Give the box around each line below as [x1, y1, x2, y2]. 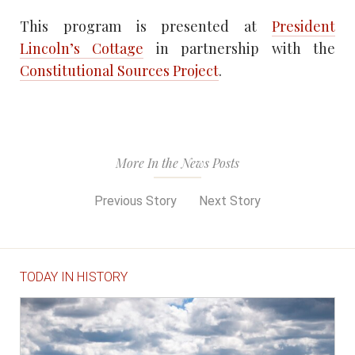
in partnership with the [143, 39, 336, 59]
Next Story [199, 193, 264, 209]
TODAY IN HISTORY [20, 269, 128, 285]
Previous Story [91, 193, 177, 209]
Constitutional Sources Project [20, 61, 219, 81]
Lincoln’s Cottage [20, 39, 144, 59]
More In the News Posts [116, 155, 239, 172]
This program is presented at [20, 17, 272, 36]
